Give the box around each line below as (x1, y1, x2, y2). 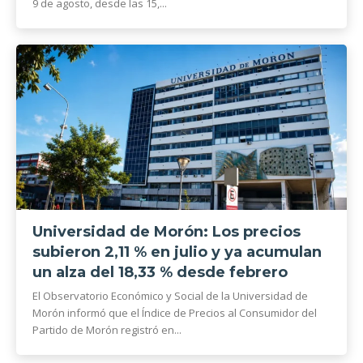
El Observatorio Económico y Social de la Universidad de (32, 288, 308, 303)
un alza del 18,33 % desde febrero (32, 263, 288, 281)
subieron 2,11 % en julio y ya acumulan (32, 243, 322, 261)
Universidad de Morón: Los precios (32, 223, 301, 241)
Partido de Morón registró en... (32, 322, 181, 337)
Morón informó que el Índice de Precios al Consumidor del (32, 305, 317, 320)
